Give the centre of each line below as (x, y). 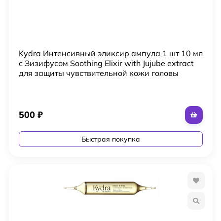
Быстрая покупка (110, 139)
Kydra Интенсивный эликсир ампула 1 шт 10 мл (110, 53)
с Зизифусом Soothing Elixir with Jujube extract (106, 63)
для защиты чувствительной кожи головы (98, 73)
